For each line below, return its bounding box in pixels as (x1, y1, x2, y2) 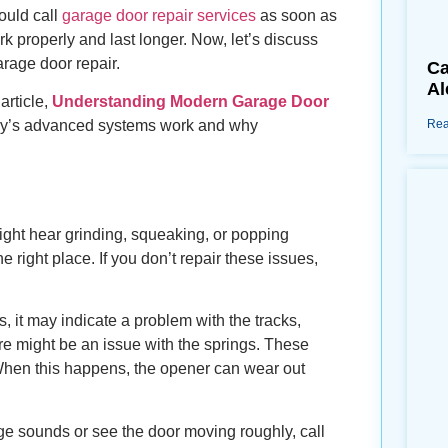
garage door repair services (62, 6, 256, 24)
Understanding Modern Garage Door (52, 93, 329, 111)
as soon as (256, 6, 337, 24)
